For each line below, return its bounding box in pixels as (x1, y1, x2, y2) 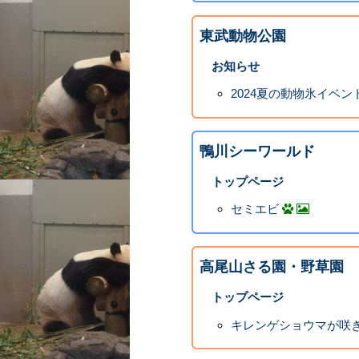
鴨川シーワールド (200, 143, 316, 159)
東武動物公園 (200, 27, 287, 44)
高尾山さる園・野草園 (200, 258, 345, 275)
